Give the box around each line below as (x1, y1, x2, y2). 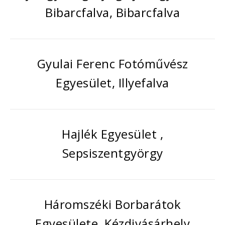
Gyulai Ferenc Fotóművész (37, 55, 188, 72)
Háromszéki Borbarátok (44, 196, 181, 212)
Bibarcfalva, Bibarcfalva (45, 4, 180, 21)
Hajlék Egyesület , (62, 126, 163, 142)
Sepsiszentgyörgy (62, 145, 163, 161)
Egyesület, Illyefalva (56, 74, 169, 91)
